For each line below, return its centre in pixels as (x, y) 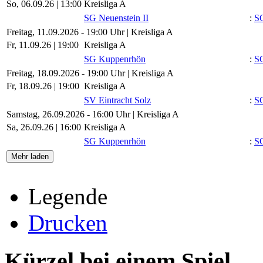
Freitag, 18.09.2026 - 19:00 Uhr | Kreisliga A (90, 73)
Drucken (68, 223)
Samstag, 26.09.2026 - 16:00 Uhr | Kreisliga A (93, 114)
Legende (68, 197)
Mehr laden (30, 157)
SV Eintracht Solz (117, 100)
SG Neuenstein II (116, 18)
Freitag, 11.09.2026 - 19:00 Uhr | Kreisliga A (90, 32)
